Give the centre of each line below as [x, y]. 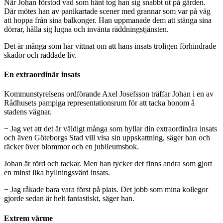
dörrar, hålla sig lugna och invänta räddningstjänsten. [86, 29]
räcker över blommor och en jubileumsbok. [71, 147]
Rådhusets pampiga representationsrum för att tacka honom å [99, 103]
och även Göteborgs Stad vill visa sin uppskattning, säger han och [107, 138]
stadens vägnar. [28, 112]
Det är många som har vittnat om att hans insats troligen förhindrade [110, 46]
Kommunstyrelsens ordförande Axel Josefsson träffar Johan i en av [109, 94]
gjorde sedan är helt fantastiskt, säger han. [69, 199]
